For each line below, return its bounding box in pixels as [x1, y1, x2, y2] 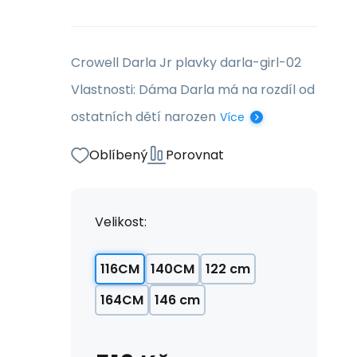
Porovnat [166, 146, 224, 164]
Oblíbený [89, 146, 147, 164]
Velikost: [95, 213, 147, 231]
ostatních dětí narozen [71, 108, 216, 126]
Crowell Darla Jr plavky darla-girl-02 [71, 53, 301, 72]
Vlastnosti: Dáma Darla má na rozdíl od [71, 80, 315, 99]
